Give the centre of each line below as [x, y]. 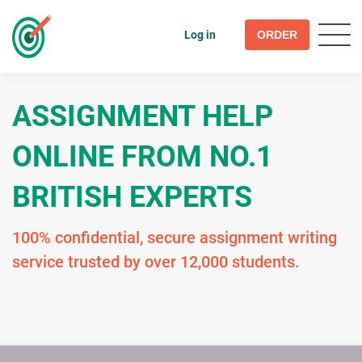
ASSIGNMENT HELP [143, 116]
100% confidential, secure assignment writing [175, 238]
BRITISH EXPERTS [132, 197]
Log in [200, 35]
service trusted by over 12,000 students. [156, 262]
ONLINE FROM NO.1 [143, 157]
